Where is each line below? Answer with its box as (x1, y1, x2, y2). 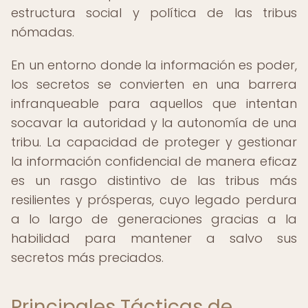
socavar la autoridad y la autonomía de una (11, 114, 297, 131)
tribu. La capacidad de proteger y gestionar (11, 133, 297, 151)
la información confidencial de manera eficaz (11, 153, 297, 170)
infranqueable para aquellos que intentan (11, 95, 297, 112)
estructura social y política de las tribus (11, 4, 297, 21)
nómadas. (11, 23, 74, 41)
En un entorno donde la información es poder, (11, 56, 297, 74)
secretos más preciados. (11, 249, 164, 266)
